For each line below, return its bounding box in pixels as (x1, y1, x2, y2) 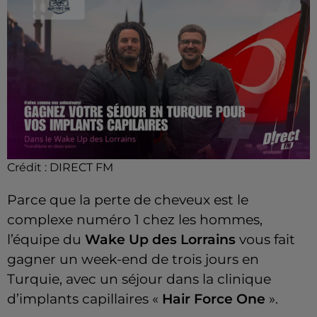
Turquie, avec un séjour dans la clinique (7, 270, 271, 287)
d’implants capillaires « (7, 290, 162, 307)
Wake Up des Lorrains (85, 231, 236, 248)
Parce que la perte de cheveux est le (7, 191, 248, 208)
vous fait (236, 231, 295, 248)
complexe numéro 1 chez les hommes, (7, 211, 263, 228)
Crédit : (7, 160, 50, 174)
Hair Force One (162, 290, 265, 307)
